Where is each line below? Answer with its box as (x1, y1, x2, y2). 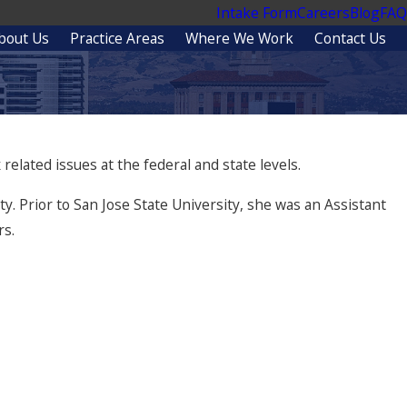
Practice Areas (70, 28, 164, 48)
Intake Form (216, 3, 297, 23)
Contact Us (314, 28, 386, 48)
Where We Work (185, 28, 293, 48)
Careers (297, 3, 350, 23)
